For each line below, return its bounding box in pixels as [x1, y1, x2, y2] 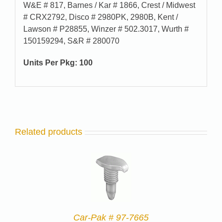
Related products [15, 127, 82, 137]
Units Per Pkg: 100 [23, 58, 93, 67]
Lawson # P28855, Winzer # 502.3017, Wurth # [23, 24, 189, 33]
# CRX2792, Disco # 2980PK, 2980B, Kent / [23, 12, 178, 21]
